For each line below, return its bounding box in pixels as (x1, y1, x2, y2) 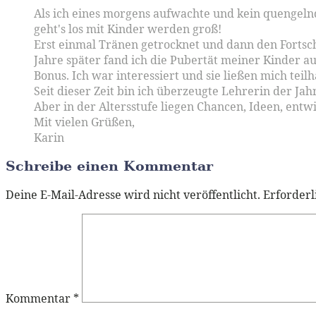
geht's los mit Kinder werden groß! (34, 20, 221, 37)
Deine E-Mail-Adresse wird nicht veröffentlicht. (6, 187, 260, 203)
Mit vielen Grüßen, (34, 114, 135, 130)
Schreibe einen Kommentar (6, 158, 213, 174)
